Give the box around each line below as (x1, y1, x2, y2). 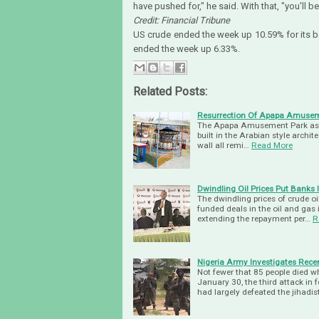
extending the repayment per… (197, 214, 310, 224)
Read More (251, 140, 293, 151)
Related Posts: (133, 85, 207, 99)
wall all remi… (197, 140, 249, 151)
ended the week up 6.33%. (133, 43, 240, 54)
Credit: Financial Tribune (133, 14, 230, 26)
